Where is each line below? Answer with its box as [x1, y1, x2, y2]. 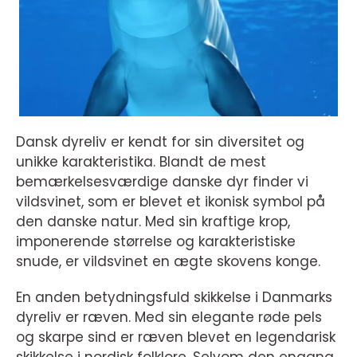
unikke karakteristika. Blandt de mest [16, 152, 266, 172]
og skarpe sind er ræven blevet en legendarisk [16, 328, 335, 347]
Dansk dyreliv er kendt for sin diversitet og [16, 132, 304, 152]
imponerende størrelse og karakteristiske [16, 232, 296, 252]
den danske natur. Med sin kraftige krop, [16, 212, 290, 232]
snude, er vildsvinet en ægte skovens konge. [16, 252, 320, 272]
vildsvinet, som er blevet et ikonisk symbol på [16, 192, 325, 212]
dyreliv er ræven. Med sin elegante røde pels [16, 308, 322, 328]
